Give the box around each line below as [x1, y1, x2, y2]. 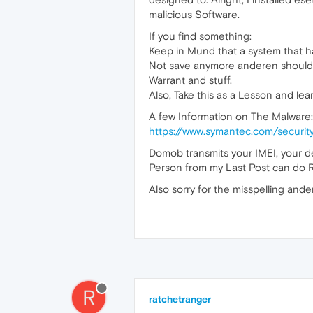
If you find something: [149, 30, 252, 42]
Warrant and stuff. [149, 74, 232, 86]
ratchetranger [149, 293, 211, 305]
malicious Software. [149, 8, 240, 20]
